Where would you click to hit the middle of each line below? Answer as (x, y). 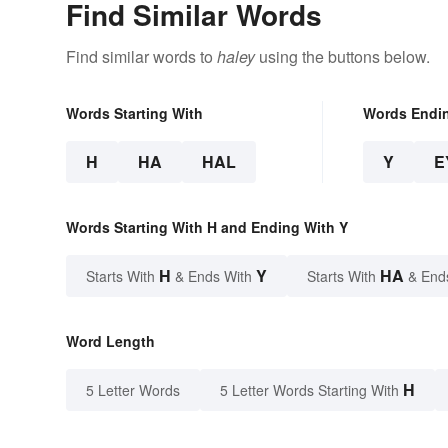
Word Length (110, 340)
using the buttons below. (342, 56)
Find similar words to (141, 56)
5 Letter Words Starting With (309, 389)
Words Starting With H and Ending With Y (207, 226)
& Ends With (213, 275)
